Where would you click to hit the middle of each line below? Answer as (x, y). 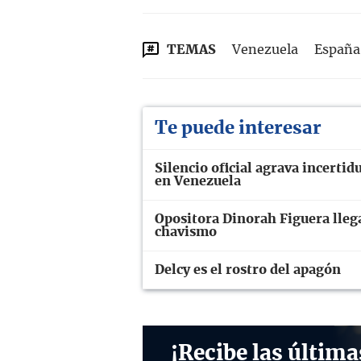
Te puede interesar (238, 128)
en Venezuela (198, 181)
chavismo (186, 232)
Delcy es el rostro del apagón (248, 270)
